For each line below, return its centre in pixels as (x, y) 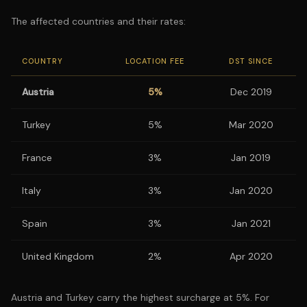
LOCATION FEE (155, 61)
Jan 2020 (251, 191)
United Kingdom (58, 256)
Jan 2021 (251, 223)
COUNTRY (42, 61)
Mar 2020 (251, 125)
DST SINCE (251, 61)
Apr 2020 (251, 256)
